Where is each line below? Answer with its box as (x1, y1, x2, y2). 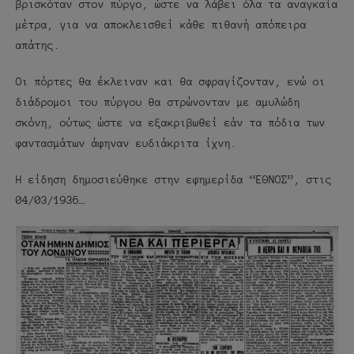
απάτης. (16, 39, 60, 51)
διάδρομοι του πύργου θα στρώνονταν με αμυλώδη (16, 96, 300, 108)
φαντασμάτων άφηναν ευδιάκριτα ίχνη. (16, 137, 237, 149)
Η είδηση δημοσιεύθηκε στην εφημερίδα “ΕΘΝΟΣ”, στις (16, 173, 332, 186)
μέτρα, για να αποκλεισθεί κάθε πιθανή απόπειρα (16, 18, 307, 31)
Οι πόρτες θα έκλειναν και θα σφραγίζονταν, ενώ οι (16, 75, 326, 88)
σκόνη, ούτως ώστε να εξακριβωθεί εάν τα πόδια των (16, 116, 326, 129)
